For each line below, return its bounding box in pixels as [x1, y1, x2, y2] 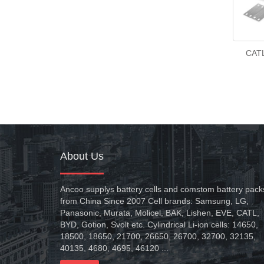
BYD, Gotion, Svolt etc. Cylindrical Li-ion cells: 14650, [60, 220, 258, 229]
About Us [60, 150, 104, 162]
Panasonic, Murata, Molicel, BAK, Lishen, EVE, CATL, [60, 208, 259, 217]
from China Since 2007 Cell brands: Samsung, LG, [60, 196, 249, 206]
